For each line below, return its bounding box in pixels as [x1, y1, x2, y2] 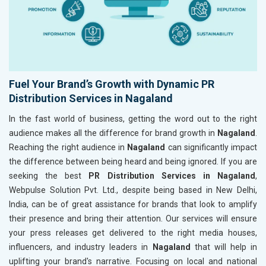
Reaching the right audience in [9, 142, 128, 152]
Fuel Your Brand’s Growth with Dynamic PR [9, 77, 214, 90]
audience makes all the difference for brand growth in [9, 128, 217, 138]
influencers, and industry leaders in [9, 242, 153, 252]
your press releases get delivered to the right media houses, [9, 227, 257, 237]
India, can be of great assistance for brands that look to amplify [9, 199, 257, 209]
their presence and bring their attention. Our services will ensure [9, 213, 257, 223]
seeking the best [9, 170, 89, 180]
